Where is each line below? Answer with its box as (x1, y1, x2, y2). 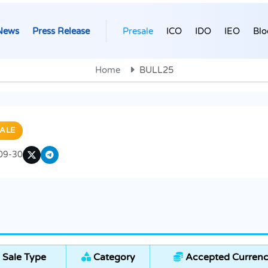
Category (90, 251, 135, 264)
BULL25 (139, 65, 173, 76)
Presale (123, 25, 153, 36)
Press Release (32, 25, 90, 36)
